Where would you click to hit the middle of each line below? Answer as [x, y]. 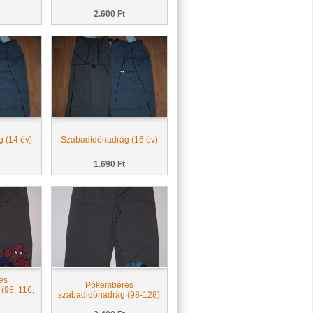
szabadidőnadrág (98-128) [109, 295]
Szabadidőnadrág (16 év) [109, 140]
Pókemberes [109, 285]
